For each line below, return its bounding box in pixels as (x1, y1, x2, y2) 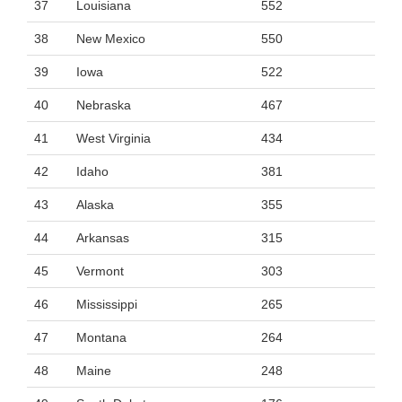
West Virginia (76, 131, 151, 145)
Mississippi (76, 297, 137, 311)
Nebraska (76, 98, 131, 112)
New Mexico (76, 31, 145, 46)
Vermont (76, 264, 124, 278)
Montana (76, 330, 127, 345)
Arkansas (76, 231, 129, 245)
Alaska (76, 197, 114, 212)
